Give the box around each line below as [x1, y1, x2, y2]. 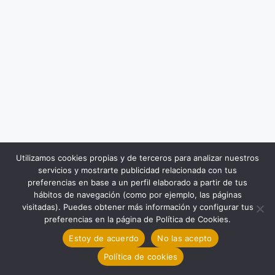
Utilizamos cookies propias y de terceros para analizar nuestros [16, 153, 259, 163]
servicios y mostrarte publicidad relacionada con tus [38, 165, 237, 175]
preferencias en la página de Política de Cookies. [44, 214, 231, 224]
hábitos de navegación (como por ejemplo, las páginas [33, 190, 242, 199]
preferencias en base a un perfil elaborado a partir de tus [28, 177, 247, 187]
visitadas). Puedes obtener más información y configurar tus [21, 202, 254, 212]
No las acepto [157, 233, 212, 243]
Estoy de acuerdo [69, 233, 139, 243]
